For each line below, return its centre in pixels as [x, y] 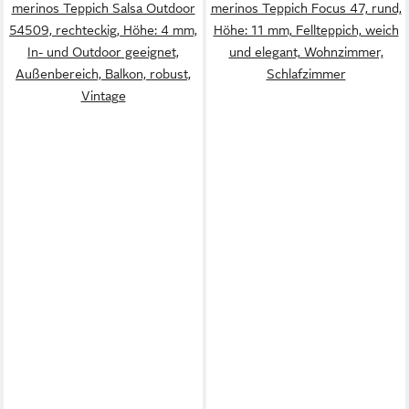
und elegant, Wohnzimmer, [306, 52]
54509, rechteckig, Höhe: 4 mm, [103, 30]
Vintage [103, 96]
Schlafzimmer [306, 74]
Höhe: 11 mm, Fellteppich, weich [306, 30]
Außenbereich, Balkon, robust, [103, 74]
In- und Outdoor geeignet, [103, 52]
